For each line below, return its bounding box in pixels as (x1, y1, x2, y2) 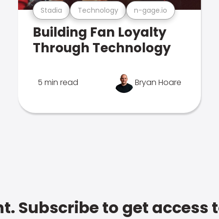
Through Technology (33, 39, 171, 57)
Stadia (41, 5, 63, 15)
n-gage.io (134, 5, 168, 15)
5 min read (38, 77, 79, 88)
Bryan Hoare (134, 77, 181, 88)
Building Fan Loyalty (33, 23, 167, 41)
